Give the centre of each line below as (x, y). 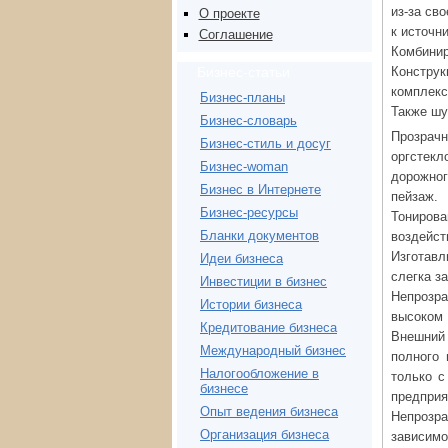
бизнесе (224, 389)
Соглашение (235, 35)
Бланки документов (259, 236)
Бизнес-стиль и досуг (265, 144)
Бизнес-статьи (243, 72)
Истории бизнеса (251, 305)
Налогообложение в (259, 374)
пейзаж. (414, 196)
